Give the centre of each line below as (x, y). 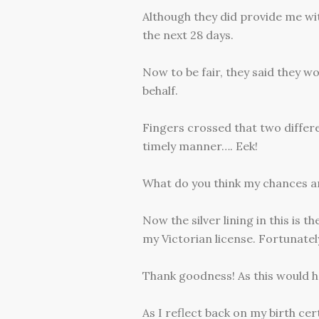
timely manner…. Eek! (200, 146)
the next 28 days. (188, 35)
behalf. (160, 91)
